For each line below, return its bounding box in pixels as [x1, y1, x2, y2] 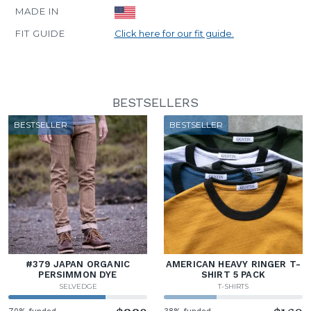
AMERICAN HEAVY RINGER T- [165, 258, 301, 269]
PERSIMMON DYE [38, 269, 117, 280]
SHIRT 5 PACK [201, 269, 266, 280]
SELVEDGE [58, 281, 97, 291]
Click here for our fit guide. [114, 27, 234, 39]
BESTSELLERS [112, 94, 199, 110]
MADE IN [15, 6, 59, 17]
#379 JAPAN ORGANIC [25, 258, 131, 269]
